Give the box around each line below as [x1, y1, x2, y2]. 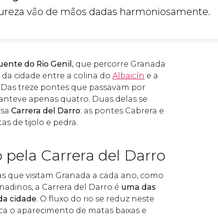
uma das [121, 182, 156, 192]
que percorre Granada [73, 59, 165, 69]
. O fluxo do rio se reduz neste [36, 194, 154, 203]
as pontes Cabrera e [84, 106, 164, 115]
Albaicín [112, 71, 145, 80]
